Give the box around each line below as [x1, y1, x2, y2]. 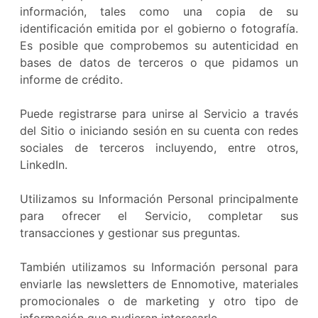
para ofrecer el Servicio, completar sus [20, 209, 298, 223]
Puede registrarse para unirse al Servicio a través [20, 106, 298, 121]
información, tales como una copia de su [20, 4, 298, 18]
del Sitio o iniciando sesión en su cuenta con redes [20, 124, 298, 138]
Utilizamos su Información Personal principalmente [20, 192, 298, 206]
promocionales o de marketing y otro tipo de [20, 294, 298, 308]
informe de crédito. [20, 72, 123, 87]
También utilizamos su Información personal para [20, 260, 298, 274]
